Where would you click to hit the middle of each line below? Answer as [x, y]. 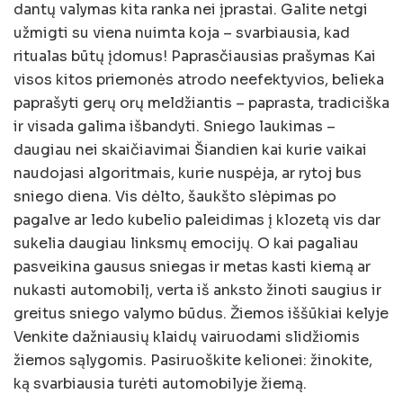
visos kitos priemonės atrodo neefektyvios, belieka [199, 80]
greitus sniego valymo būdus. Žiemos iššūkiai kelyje [201, 314]
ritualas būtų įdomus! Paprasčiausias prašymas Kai [195, 57]
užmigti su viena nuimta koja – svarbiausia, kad [182, 33]
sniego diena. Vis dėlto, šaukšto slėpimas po [175, 197]
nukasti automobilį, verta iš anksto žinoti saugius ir [197, 291]
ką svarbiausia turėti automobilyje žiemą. [160, 384]
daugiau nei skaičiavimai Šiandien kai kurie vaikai [190, 150]
